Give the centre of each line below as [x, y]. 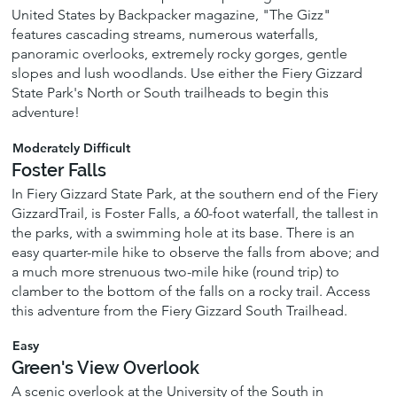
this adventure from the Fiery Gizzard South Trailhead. [180, 310]
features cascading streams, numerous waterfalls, [165, 35]
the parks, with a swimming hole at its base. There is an [183, 232]
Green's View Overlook [106, 367]
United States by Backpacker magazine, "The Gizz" [171, 15]
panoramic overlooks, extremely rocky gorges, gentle [180, 54]
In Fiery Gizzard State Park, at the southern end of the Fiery [195, 193]
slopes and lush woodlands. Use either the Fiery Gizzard [187, 74]
